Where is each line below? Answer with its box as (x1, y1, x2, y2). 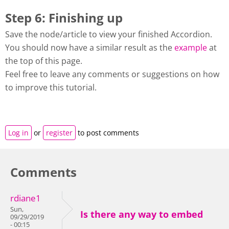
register (46, 127, 73, 138)
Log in (8, 127, 29, 138)
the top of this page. (5, 55, 86, 66)
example (174, 41, 207, 53)
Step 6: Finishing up (5, 9, 123, 26)
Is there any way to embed (80, 208, 203, 220)
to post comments (76, 127, 139, 138)
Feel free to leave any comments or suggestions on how (5, 68, 219, 80)
